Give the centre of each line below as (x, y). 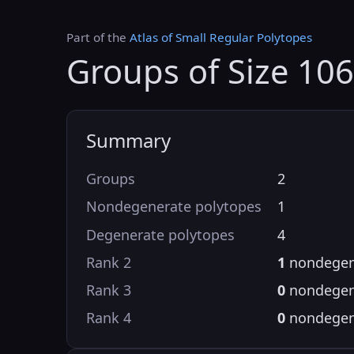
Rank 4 (109, 317)
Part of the (98, 37)
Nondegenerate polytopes (174, 207)
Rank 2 (109, 262)
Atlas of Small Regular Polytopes (221, 37)
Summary (128, 140)
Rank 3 (109, 290)
